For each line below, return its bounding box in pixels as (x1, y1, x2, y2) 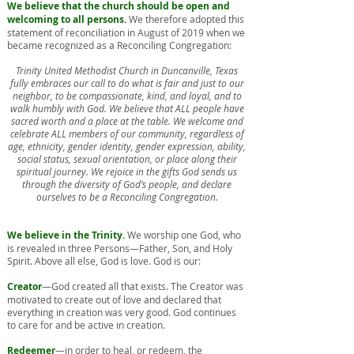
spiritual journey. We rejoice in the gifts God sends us (17, 165, 237, 178)
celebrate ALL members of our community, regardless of (9, 127, 244, 140)
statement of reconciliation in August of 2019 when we (7, 26, 245, 39)
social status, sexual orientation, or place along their (17, 153, 237, 165)
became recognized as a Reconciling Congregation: (7, 39, 232, 51)
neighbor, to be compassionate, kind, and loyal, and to (12, 89, 242, 102)
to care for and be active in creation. (7, 318, 165, 331)
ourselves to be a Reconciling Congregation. (36, 190, 218, 203)
